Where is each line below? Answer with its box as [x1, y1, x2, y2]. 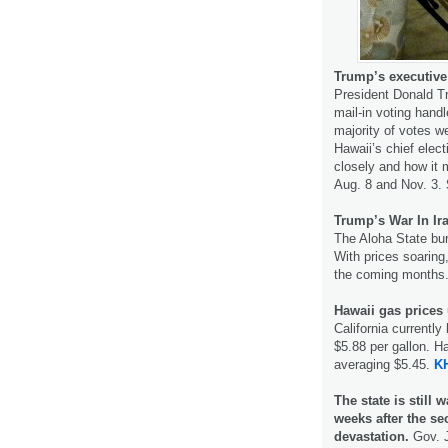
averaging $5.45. [334, 356, 434, 372]
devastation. [334, 428, 409, 444]
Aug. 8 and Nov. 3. [334, 176, 446, 192]
